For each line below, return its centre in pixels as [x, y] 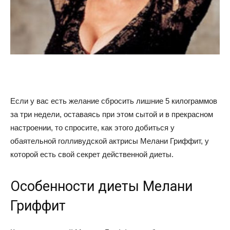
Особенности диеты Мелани [101, 186]
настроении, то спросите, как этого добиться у [92, 127]
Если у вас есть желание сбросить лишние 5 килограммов [114, 101]
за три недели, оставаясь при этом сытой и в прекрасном [112, 114]
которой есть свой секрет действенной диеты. [92, 154]
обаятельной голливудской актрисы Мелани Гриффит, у [110, 141]
